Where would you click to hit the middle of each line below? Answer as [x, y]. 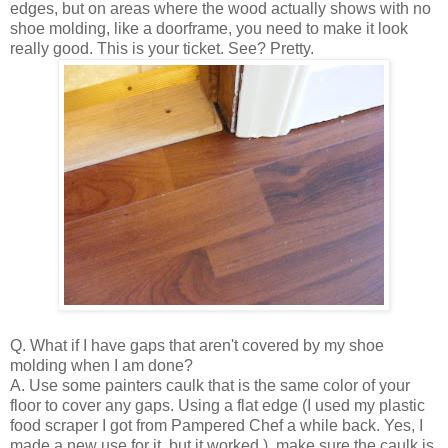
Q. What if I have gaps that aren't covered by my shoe [197, 345]
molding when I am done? [101, 365]
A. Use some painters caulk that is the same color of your [210, 385]
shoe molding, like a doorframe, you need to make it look [209, 28]
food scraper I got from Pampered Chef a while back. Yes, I [216, 425]
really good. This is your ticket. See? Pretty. [162, 48]
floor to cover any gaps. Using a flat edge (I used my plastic [217, 405]
